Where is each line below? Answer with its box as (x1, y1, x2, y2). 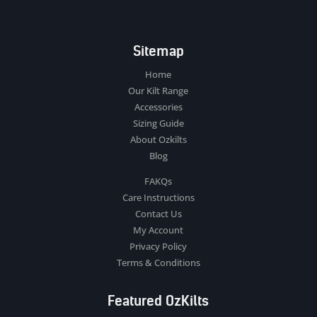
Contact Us (134, 207, 182, 220)
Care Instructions (122, 190, 195, 204)
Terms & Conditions (116, 255, 200, 269)
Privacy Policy (129, 239, 188, 253)
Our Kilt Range (128, 83, 189, 97)
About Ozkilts (129, 132, 187, 146)
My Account (133, 223, 184, 236)
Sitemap (132, 42, 184, 59)
